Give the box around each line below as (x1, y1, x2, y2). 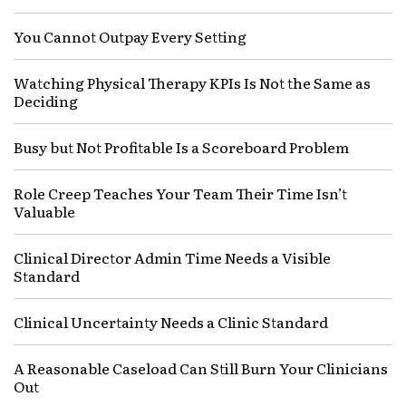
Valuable (14, 200, 75, 223)
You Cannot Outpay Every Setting (14, 25, 246, 48)
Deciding (14, 90, 78, 112)
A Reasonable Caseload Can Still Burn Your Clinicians (14, 357, 388, 380)
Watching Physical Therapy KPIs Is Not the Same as (14, 72, 371, 94)
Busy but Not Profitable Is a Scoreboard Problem (14, 136, 349, 159)
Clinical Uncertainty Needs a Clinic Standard (14, 311, 328, 333)
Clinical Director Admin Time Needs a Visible (14, 246, 331, 269)
